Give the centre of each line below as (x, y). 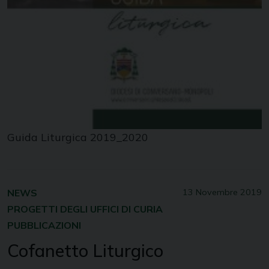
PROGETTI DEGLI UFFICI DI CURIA (85, 209)
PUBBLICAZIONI (44, 225)
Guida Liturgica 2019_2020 (78, 137)
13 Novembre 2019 (222, 192)
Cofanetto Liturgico (85, 250)
